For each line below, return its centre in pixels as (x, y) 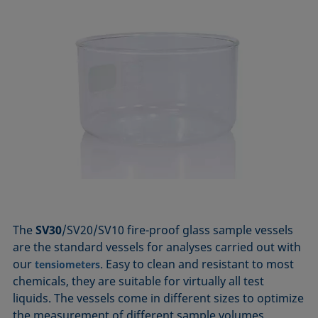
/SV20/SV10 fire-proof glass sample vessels (178, 230)
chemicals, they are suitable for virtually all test (139, 281)
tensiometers (68, 265)
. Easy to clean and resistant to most (197, 264)
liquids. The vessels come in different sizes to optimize (159, 298)
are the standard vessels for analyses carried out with (157, 247)
